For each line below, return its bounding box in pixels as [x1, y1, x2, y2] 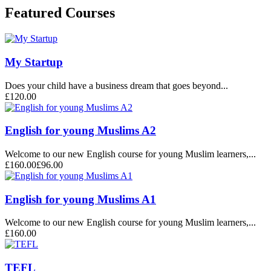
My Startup [5, 55, 63, 68]
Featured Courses [5, 5, 115, 21]
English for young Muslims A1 [5, 192, 156, 206]
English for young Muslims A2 [5, 124, 156, 137]
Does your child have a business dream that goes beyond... [5, 80, 228, 91]
